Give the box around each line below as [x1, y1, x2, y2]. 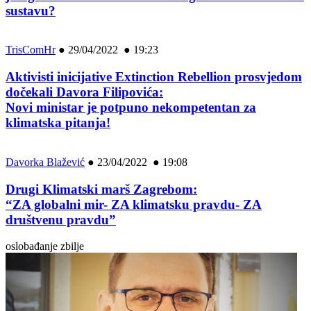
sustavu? [6, 3, 56, 18]
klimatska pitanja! [6, 115, 110, 131]
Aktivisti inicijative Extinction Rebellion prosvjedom [6, 69, 302, 85]
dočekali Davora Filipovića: [6, 85, 163, 100]
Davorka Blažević [6, 155, 85, 168]
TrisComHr [6, 44, 56, 56]
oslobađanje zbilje [6, 240, 84, 253]
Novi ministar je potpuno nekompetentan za [6, 100, 256, 115]
